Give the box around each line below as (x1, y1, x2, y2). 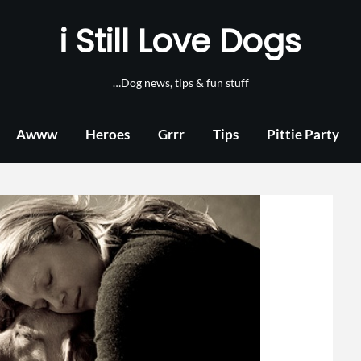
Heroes (85, 126, 130, 143)
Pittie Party (267, 126, 339, 143)
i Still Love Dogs (60, 19, 301, 64)
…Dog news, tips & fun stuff (112, 76, 249, 89)
